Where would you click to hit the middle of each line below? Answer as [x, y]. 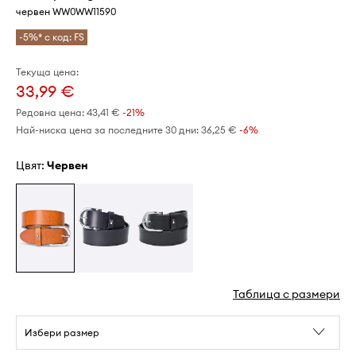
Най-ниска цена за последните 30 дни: [107, 130]
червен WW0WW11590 [66, 12]
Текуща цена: [47, 72]
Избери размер [62, 332]
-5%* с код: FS [52, 37]
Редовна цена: [50, 113]
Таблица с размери [286, 294]
